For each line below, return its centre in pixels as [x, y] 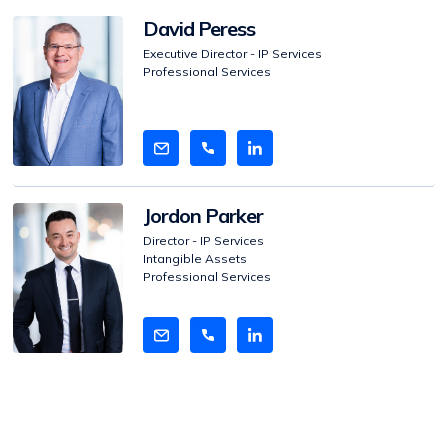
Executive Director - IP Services [232, 53]
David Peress [199, 28]
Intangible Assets [195, 258]
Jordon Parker [203, 215]
